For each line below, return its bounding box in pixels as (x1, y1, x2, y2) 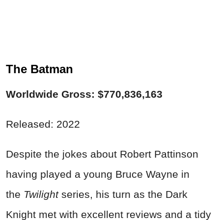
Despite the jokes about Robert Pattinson (6, 148, 198, 160)
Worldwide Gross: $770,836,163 (6, 88, 163, 100)
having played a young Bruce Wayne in (6, 168, 190, 180)
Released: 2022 (6, 118, 80, 130)
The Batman (6, 62, 73, 76)
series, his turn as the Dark (61, 188, 188, 200)
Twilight (24, 188, 61, 200)
